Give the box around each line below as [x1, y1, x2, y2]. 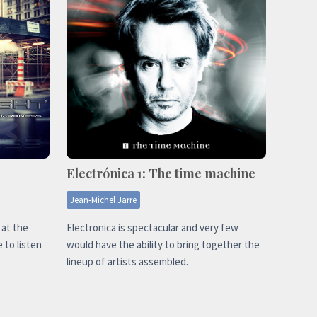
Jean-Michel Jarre [70, 193, 137, 206]
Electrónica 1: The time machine [67, 164, 255, 182]
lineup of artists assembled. [67, 254, 188, 268]
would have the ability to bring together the [67, 237, 260, 251]
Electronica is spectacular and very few [67, 220, 238, 234]
